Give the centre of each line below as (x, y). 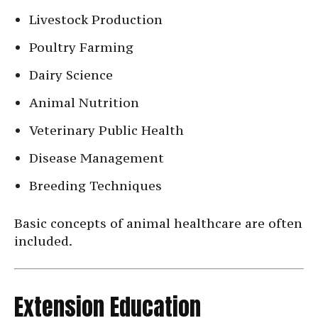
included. (43, 241)
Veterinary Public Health (106, 131)
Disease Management (97, 158)
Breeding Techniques (95, 186)
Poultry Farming (81, 48)
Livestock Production (96, 20)
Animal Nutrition (84, 103)
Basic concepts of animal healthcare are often (158, 224)
